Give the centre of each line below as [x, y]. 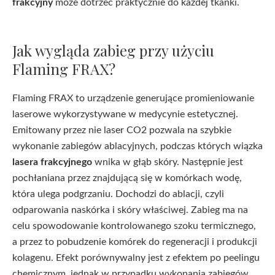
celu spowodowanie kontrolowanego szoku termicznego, [134, 226]
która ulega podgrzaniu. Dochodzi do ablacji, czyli [118, 194]
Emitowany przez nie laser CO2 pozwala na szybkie [122, 130]
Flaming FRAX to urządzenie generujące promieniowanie [133, 98]
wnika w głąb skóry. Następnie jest [168, 162]
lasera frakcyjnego [52, 162]
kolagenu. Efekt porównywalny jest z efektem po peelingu [136, 258]
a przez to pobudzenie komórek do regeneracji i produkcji [135, 242]
